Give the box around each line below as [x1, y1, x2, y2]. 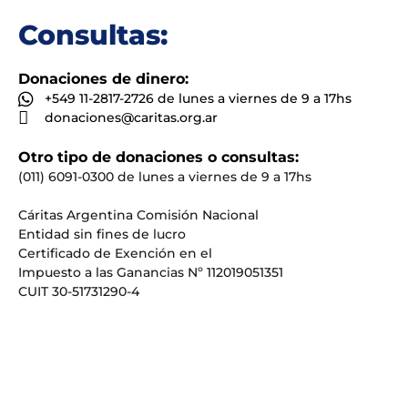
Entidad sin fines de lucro [18, 226, 186, 243]
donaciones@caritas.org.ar [44, 109, 218, 127]
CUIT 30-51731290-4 [18, 283, 139, 301]
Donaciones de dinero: [18, 70, 189, 88]
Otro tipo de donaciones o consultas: [18, 148, 299, 167]
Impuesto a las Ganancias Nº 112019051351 [18, 264, 283, 281]
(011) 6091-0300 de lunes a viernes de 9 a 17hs [18, 168, 311, 186]
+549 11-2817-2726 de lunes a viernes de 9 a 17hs [44, 90, 352, 107]
